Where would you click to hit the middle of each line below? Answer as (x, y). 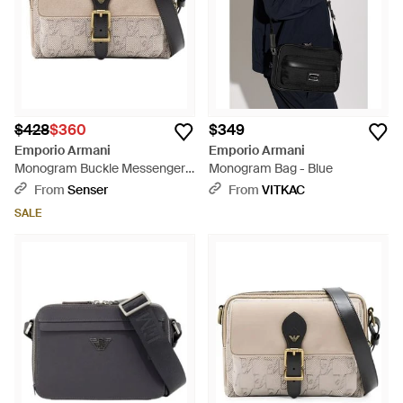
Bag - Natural (53, 186)
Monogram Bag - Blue (271, 168)
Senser (88, 190)
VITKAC (283, 190)
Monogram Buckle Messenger (100, 168)
